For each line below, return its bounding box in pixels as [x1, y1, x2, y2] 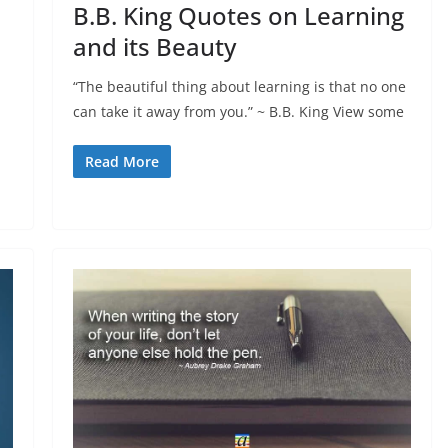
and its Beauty [72, 30, 236, 64]
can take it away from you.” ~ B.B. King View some [72, 102, 404, 122]
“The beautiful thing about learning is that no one [72, 77, 406, 97]
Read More [84, 152, 159, 172]
